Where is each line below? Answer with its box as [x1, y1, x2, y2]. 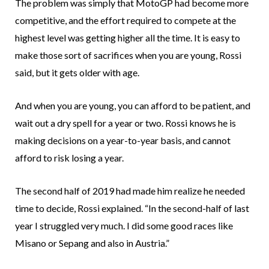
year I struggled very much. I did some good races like [15, 220, 233, 232]
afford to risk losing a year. [15, 152, 124, 164]
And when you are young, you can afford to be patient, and [15, 100, 250, 112]
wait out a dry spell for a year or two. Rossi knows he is [15, 117, 236, 129]
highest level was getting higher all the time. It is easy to [15, 32, 240, 44]
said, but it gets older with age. [15, 67, 139, 79]
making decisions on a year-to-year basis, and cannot [15, 134, 231, 147]
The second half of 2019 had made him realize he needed [15, 185, 245, 197]
